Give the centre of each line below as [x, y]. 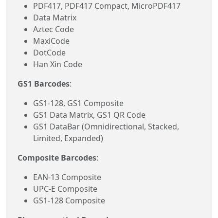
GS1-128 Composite [69, 200]
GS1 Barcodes [44, 83]
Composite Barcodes [57, 157]
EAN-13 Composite [67, 177]
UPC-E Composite [65, 189]
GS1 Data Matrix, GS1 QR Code [89, 115]
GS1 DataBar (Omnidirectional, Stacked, [106, 126]
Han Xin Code [58, 64]
